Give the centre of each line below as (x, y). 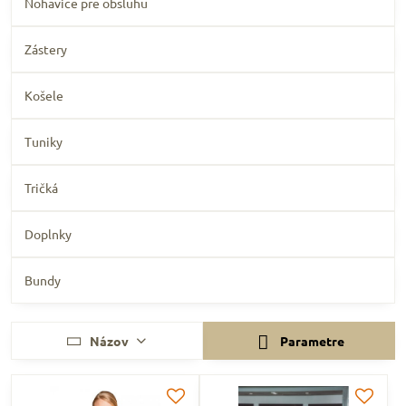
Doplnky (48, 234)
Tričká (41, 188)
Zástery (46, 49)
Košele (44, 95)
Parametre (311, 341)
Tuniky (43, 141)
